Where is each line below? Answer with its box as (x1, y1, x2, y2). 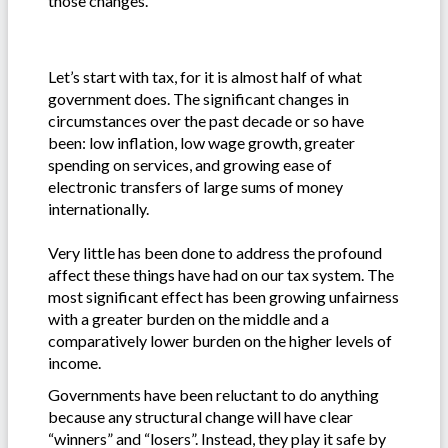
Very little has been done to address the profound (48, 242, 382, 262)
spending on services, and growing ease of (48, 154, 332, 174)
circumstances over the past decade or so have (48, 110, 364, 130)
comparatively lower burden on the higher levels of (48, 330, 392, 350)
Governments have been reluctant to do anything (48, 384, 379, 404)
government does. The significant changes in (48, 88, 349, 108)
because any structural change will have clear (48, 406, 353, 426)
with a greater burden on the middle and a (48, 308, 329, 328)
